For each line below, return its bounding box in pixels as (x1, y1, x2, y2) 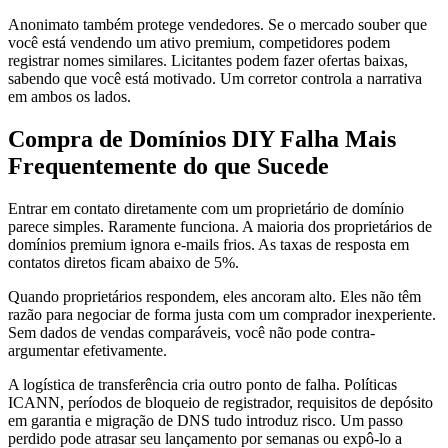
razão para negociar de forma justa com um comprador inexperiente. (8, 305, 436, 323)
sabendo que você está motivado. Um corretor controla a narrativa (8, 69, 422, 87)
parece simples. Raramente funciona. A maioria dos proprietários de (8, 217, 432, 235)
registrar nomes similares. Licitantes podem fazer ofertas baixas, (8, 51, 408, 69)
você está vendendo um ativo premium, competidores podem (8, 33, 390, 51)
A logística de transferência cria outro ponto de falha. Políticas (8, 375, 397, 393)
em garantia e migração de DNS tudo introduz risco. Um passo (8, 411, 403, 429)
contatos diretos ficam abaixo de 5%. (8, 253, 239, 271)
